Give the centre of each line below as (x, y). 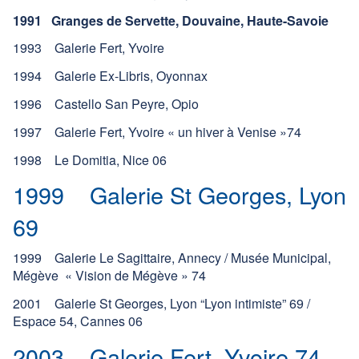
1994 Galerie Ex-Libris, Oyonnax (110, 76)
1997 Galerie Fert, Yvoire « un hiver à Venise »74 (157, 131)
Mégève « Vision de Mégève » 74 (109, 276)
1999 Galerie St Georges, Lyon (179, 195)
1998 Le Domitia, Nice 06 (90, 159)
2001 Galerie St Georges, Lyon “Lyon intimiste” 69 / (161, 304)
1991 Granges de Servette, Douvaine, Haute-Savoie (171, 20)
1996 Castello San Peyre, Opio (106, 104)
